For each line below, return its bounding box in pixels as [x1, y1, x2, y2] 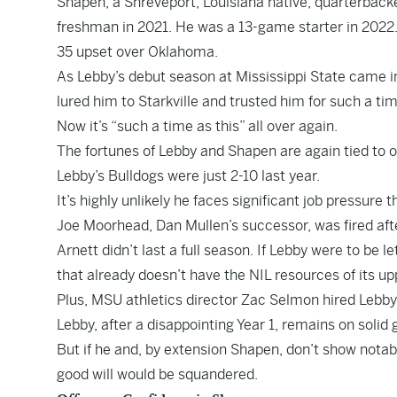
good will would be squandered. [57, 366, 258, 383]
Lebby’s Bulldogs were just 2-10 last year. [57, 167, 320, 184]
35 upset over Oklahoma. [57, 43, 218, 60]
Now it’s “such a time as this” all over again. [57, 118, 338, 135]
